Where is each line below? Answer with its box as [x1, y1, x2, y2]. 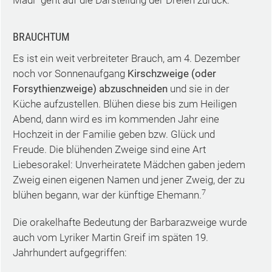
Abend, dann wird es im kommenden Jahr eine [12, 113, 219, 125]
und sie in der [167, 83, 229, 95]
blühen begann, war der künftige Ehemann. [12, 189, 202, 201]
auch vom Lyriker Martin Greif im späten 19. [12, 231, 208, 243]
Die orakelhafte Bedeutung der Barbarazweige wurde [12, 216, 247, 228]
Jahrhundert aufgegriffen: [12, 246, 127, 259]
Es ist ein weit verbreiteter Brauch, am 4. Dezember [12, 52, 240, 64]
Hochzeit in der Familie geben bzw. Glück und [12, 128, 215, 140]
